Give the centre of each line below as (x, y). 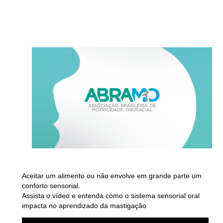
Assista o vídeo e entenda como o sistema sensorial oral (111, 196)
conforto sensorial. (51, 186)
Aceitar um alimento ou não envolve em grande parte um (111, 176)
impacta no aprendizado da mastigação (84, 206)
